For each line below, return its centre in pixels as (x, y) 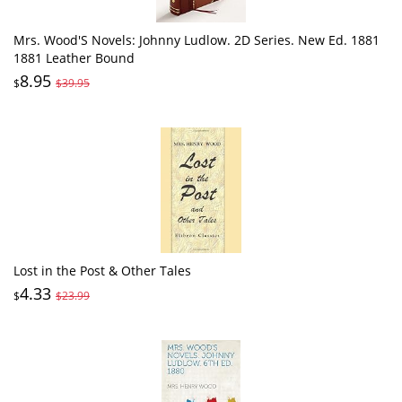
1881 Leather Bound (74, 57)
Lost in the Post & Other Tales (102, 270)
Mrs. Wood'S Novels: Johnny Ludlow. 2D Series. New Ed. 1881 (197, 39)
